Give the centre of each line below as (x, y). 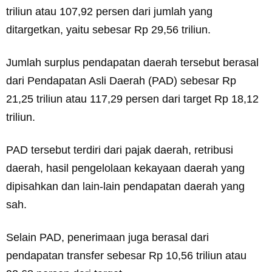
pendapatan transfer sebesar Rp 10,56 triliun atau (126, 256)
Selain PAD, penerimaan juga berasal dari (107, 237)
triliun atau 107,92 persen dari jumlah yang (109, 12)
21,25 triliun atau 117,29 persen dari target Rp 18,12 (132, 99)
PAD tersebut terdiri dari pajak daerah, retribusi (120, 150)
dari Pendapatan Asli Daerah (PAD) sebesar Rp (121, 81)
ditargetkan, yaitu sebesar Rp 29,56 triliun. (108, 30)
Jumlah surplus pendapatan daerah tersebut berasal (132, 63)
